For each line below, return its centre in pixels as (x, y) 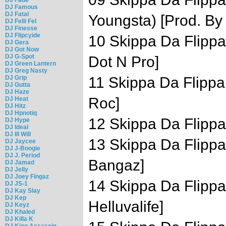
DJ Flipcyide (23, 35)
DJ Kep (16, 197)
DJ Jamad (20, 162)
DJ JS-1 (16, 183)
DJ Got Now (22, 49)
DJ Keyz (17, 205)
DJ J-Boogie (23, 148)
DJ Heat (17, 99)
